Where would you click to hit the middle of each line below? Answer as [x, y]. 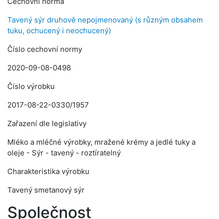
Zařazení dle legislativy [47, 123]
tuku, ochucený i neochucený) [59, 31]
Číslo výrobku [31, 86]
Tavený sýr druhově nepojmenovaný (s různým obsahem [105, 20]
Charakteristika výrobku [48, 171]
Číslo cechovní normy [45, 49]
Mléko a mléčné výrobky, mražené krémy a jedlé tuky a [101, 142]
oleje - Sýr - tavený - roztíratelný [64, 153]
